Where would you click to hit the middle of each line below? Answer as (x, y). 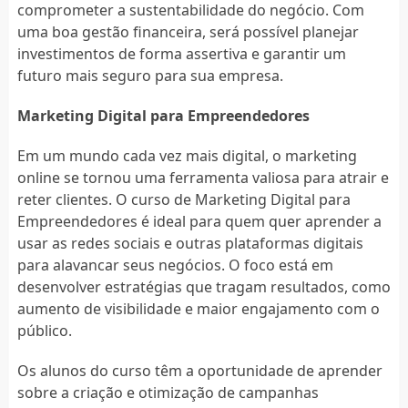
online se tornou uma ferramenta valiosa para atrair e (203, 177)
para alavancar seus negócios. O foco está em (175, 265)
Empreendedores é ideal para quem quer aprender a (199, 221)
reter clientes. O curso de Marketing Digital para (184, 199)
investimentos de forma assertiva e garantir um (181, 53)
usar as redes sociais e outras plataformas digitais (190, 243)
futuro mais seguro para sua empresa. (150, 75)
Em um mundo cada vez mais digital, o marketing (187, 155)
